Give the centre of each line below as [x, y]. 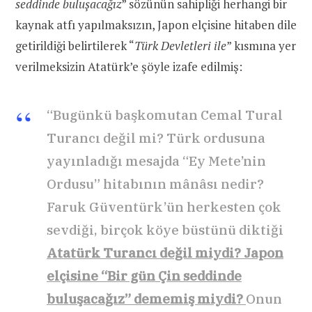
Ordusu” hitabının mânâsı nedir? [155, 184]
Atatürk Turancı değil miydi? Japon [165, 253]
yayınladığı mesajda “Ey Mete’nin [156, 161]
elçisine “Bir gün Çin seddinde [144, 276]
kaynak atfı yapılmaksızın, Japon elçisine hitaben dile [156, 25]
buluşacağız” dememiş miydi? [145, 299]
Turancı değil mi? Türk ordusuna [156, 138]
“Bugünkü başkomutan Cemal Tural [165, 115]
